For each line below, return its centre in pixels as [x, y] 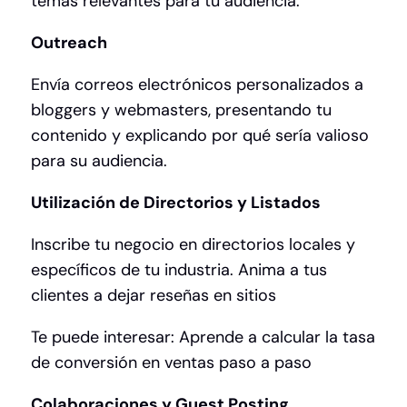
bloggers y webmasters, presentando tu [181, 110]
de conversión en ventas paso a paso [171, 363]
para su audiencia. [99, 161]
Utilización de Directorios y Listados [176, 203]
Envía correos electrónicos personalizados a [197, 85]
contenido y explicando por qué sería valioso [200, 136]
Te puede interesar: [105, 338]
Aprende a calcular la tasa [277, 338]
